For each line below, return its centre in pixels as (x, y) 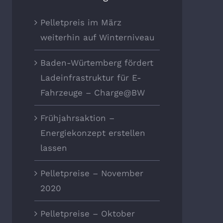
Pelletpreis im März (81, 23)
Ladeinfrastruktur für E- (91, 78)
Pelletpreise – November (92, 173)
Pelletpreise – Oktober (87, 214)
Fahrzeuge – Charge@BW (92, 93)
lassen (54, 148)
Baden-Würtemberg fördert (97, 63)
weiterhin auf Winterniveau (97, 38)
